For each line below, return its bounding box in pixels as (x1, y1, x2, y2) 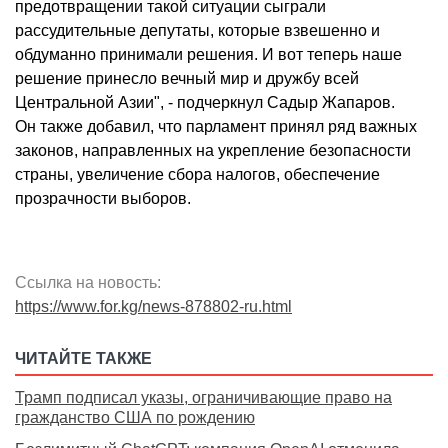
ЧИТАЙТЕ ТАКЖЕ (15, 350, 152, 368)
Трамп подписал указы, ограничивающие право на (15, 389, 392, 407)
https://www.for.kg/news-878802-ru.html (15, 298, 292, 316)
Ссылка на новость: (15, 274, 161, 292)
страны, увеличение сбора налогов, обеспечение (15, 166, 380, 184)
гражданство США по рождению (15, 409, 255, 427)
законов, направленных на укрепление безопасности (15, 142, 411, 160)
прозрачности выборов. (15, 190, 191, 208)
